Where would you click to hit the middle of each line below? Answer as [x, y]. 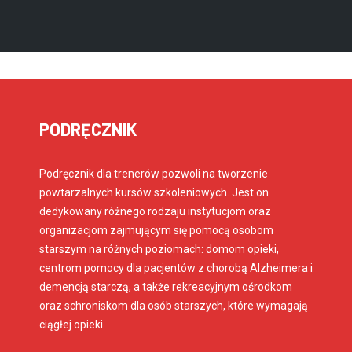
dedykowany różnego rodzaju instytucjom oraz [155, 212]
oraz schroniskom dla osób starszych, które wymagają [174, 306]
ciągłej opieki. [72, 325]
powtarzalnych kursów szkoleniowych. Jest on [154, 193]
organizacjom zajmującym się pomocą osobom [156, 231]
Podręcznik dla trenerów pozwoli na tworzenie [154, 174]
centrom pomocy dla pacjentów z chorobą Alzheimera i [176, 268]
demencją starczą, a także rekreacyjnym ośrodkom [166, 287]
